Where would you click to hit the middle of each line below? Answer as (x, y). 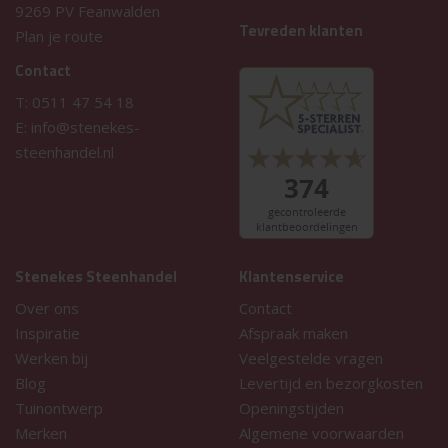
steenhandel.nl (64, 151)
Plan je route (59, 35)
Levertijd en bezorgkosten (331, 382)
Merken (41, 432)
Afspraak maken (293, 332)
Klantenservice (291, 276)
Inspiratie (47, 332)
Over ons (47, 307)
